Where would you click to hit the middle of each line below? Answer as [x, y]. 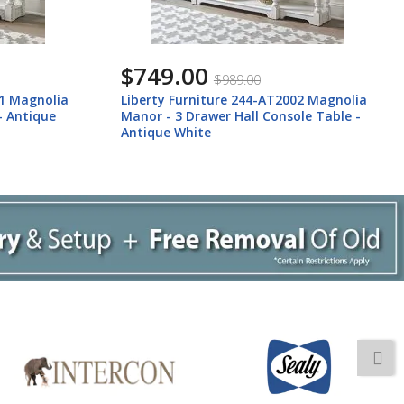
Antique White [165, 133]
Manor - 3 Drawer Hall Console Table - [240, 116]
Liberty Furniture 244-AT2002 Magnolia [243, 100]
